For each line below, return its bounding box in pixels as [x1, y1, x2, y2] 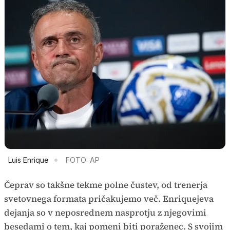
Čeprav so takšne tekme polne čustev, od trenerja [4, 179, 207, 191]
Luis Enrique [8, 156, 48, 165]
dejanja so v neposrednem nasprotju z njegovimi [4, 206, 206, 219]
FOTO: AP [66, 156, 100, 165]
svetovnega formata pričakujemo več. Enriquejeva [4, 193, 214, 205]
